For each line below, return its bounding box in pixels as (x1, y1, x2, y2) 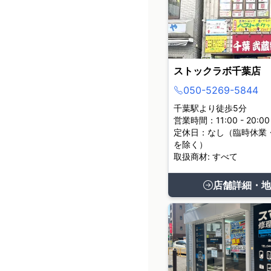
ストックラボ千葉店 (174, 65, 261, 77)
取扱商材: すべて (174, 151, 238, 162)
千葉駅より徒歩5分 (174, 103, 247, 113)
